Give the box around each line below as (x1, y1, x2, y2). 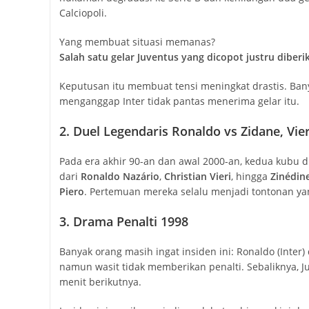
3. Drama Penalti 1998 (59, 213, 188, 230)
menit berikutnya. (59, 275, 141, 289)
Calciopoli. (59, 6, 107, 20)
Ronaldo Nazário (80, 170, 159, 183)
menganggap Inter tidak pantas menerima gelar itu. (59, 94, 299, 108)
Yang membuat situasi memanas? (59, 35, 215, 49)
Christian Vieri (163, 170, 231, 183)
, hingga (230, 170, 270, 183)
